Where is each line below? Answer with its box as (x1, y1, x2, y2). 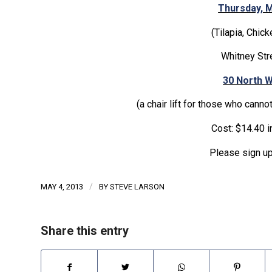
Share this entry (41, 223, 129, 239)
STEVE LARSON (110, 182, 165, 192)
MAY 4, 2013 (41, 182, 83, 192)
